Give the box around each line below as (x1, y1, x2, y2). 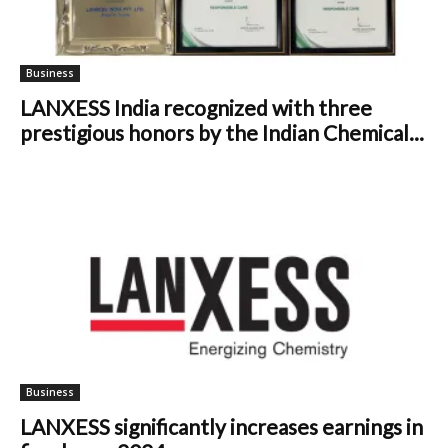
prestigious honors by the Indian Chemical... (20, 120, 424, 146)
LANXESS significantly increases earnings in (20, 413, 423, 439)
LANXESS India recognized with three (20, 95, 372, 121)
